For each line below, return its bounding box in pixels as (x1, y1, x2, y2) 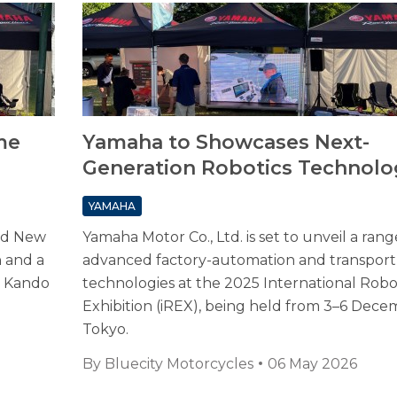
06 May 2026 (267, 355, 357, 373)
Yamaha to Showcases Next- (82, 130, 370, 155)
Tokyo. (82, 321, 128, 339)
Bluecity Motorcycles (104, 355, 253, 373)
